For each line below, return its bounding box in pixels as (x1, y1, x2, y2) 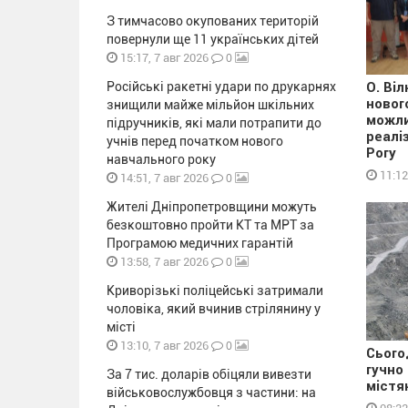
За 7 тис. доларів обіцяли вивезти (107, 367, 311, 382)
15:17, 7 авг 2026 (117, 51, 209, 65)
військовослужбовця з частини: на (107, 385, 316, 400)
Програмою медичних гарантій (107, 236, 293, 250)
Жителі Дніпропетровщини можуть (107, 199, 317, 214)
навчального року (107, 152, 216, 167)
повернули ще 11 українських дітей (107, 32, 319, 46)
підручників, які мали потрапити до (107, 116, 321, 130)
